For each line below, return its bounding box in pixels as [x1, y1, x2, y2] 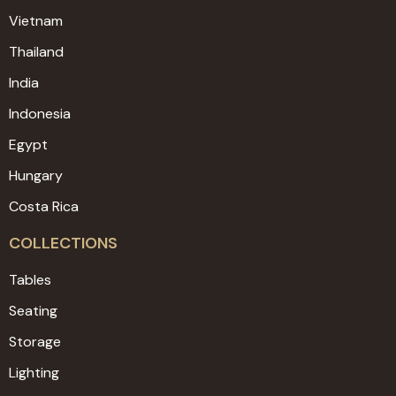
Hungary [9, 165, 63, 185]
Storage [9, 331, 61, 351]
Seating [9, 301, 57, 320]
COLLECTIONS [9, 232, 118, 254]
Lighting [9, 362, 59, 382]
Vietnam [9, 11, 63, 30]
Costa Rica [9, 196, 79, 216]
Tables [9, 270, 51, 289]
